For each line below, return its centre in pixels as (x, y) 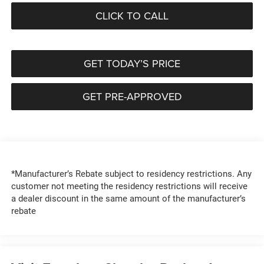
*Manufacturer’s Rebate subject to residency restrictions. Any (131, 174)
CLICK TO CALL (132, 16)
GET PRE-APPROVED (132, 97)
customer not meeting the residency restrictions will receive (129, 187)
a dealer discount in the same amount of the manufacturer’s (128, 199)
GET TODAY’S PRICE (132, 64)
